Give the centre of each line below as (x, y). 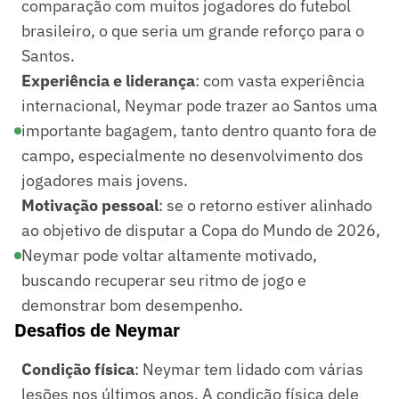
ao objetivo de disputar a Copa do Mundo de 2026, (201, 230)
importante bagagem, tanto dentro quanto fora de (199, 130)
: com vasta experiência (280, 80)
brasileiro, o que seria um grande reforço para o (193, 30)
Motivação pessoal (90, 205)
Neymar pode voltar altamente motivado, (169, 255)
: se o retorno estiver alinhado (265, 205)
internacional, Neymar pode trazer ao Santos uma (199, 105)
